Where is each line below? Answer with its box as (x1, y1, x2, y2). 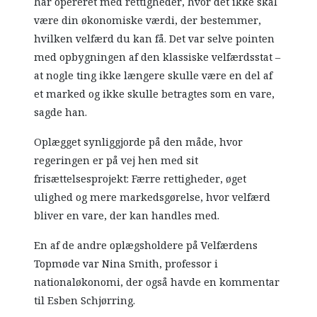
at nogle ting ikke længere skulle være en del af (34, 67, 273, 83)
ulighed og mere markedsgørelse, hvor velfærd (34, 189, 271, 205)
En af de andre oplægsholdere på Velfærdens (34, 237, 258, 253)
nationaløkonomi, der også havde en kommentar (34, 274, 280, 290)
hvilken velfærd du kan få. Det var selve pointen (34, 30, 275, 47)
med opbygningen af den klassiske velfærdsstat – (34, 49, 281, 65)
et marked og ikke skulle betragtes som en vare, (34, 86, 275, 102)
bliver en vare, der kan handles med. (34, 207, 220, 224)
